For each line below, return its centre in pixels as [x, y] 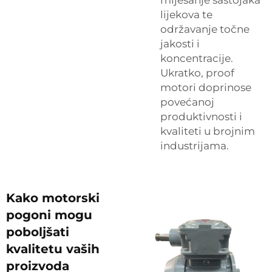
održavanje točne [205, 29]
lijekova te [186, 15]
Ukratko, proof [197, 73]
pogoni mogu [49, 215]
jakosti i [180, 44]
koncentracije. [197, 58]
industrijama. [195, 146]
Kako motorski [53, 198]
